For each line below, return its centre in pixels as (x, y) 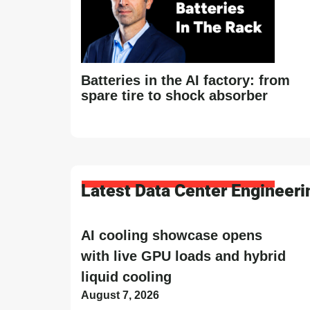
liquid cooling (126, 276)
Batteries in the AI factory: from (185, 80)
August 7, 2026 (120, 295)
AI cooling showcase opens (172, 235)
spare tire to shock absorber (174, 95)
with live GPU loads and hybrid (183, 256)
